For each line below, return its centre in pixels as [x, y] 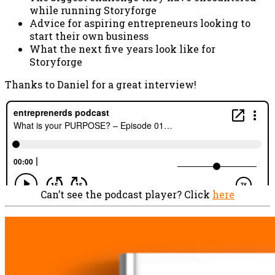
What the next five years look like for [122, 48]
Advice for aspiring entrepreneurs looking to [140, 23]
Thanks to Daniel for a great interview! [101, 84]
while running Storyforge [93, 10]
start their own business [89, 36]
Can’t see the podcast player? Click [126, 194]
